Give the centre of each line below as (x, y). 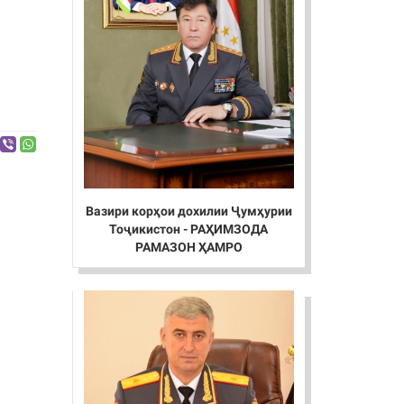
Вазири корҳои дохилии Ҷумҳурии (188, 211)
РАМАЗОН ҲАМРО (188, 248)
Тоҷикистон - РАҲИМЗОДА (189, 230)
